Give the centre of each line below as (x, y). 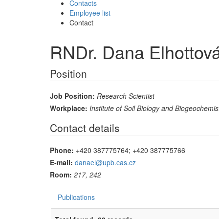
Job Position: (72, 96)
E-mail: (61, 162)
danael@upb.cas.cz (105, 162)
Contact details (85, 127)
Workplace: (69, 108)
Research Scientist (126, 96)
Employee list (90, 12)
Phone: (62, 150)
